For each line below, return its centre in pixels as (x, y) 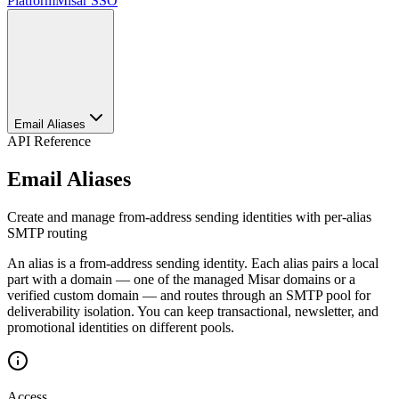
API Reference (49, 141)
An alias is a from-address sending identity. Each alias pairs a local (193, 263)
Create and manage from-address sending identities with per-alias (189, 216)
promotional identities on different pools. (121, 327)
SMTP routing (47, 232)
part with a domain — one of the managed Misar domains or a (181, 279)
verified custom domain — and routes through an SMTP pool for (189, 295)
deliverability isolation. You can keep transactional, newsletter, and (193, 311)
